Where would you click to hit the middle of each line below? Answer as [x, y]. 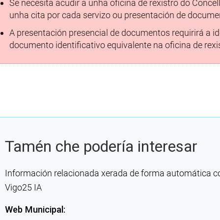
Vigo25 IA [23, 188]
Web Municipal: [35, 210]
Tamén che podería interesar [101, 147]
